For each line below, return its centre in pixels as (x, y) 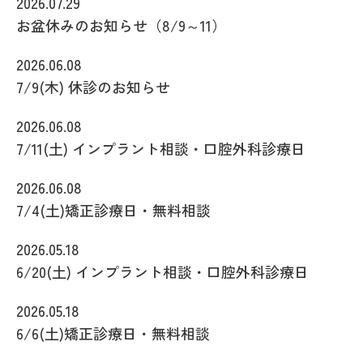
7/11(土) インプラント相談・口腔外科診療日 (161, 148)
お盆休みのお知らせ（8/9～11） (121, 25)
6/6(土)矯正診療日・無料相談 (113, 333)
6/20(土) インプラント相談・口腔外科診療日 (162, 271)
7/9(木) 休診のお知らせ (93, 86)
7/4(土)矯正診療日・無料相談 (113, 209)
